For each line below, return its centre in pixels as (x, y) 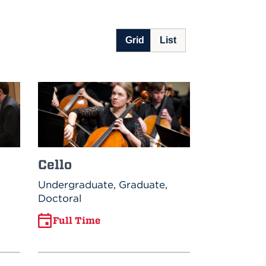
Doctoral (60, 198)
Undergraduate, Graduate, (103, 184)
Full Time (77, 221)
